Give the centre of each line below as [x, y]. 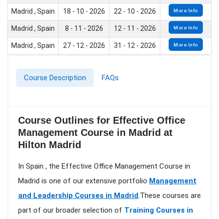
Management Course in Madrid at [95, 133]
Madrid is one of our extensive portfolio [84, 181]
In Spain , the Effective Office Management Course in [104, 166]
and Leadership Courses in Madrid [78, 196]
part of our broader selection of [71, 210]
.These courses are [170, 196]
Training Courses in [159, 210]
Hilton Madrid [50, 145]
